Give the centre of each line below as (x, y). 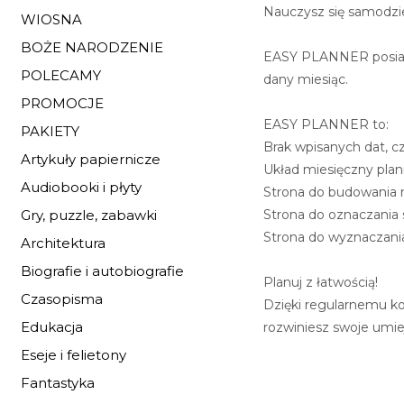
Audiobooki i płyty (81, 187)
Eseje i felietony (73, 355)
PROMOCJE (62, 103)
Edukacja (52, 327)
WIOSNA (51, 19)
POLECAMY (61, 75)
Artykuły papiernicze (91, 159)
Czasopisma (62, 299)
